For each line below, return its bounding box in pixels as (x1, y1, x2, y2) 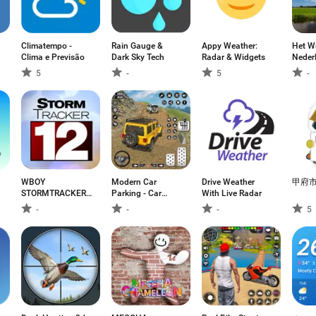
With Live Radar (202, 188, 262, 198)
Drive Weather (202, 177, 255, 187)
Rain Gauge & (111, 41, 163, 51)
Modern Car (111, 177, 157, 187)
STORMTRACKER (21, 188, 86, 198)
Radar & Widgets (202, 52, 265, 62)
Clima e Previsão (21, 52, 85, 62)
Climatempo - (21, 41, 72, 51)
